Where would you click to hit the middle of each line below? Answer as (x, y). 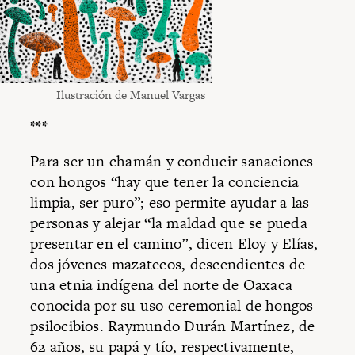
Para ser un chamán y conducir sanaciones (172, 161)
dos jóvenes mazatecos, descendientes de (168, 264)
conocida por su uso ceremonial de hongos (172, 305)
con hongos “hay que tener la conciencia (165, 181)
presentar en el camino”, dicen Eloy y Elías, (174, 243)
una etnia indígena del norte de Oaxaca (162, 284)
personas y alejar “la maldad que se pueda (169, 223)
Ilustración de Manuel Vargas (130, 94)
